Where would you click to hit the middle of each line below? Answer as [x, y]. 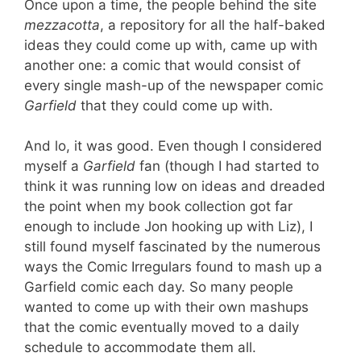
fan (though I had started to [227, 166]
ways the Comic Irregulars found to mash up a [173, 267]
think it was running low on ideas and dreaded [175, 186]
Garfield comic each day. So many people [159, 287]
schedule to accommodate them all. [140, 347]
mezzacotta [62, 25]
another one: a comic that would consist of [162, 65]
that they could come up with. [175, 105]
